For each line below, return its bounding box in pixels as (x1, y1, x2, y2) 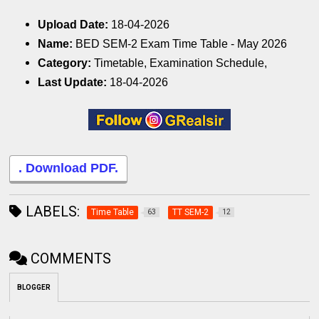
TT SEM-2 (172, 206, 209, 217)
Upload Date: (38, 19, 112, 31)
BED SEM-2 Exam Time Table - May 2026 (75, 38, 291, 51)
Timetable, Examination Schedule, (94, 57, 268, 70)
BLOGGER (17, 283, 51, 291)
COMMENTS (31, 249, 112, 267)
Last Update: (38, 76, 110, 89)
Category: (38, 57, 95, 70)
